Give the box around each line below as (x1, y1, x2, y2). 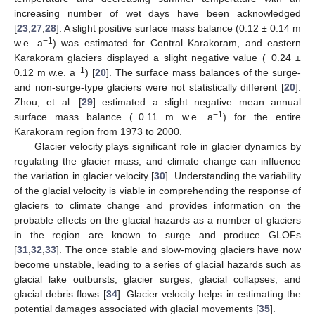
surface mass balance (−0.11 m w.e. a (14, 110, 213, 122)
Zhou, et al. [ (14, 96, 82, 108)
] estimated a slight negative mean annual (93, 96, 301, 108)
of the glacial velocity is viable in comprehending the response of (14, 184, 301, 196)
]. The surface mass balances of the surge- (105, 66, 302, 78)
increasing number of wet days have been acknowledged (14, 7, 301, 19)
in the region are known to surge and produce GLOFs (14, 229, 301, 240)
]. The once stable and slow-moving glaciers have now (56, 243, 301, 255)
